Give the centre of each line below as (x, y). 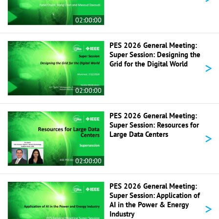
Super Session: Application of (155, 195)
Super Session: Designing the (155, 54)
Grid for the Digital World (149, 64)
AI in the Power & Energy (149, 204)
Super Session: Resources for (154, 125)
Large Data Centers (139, 134)
